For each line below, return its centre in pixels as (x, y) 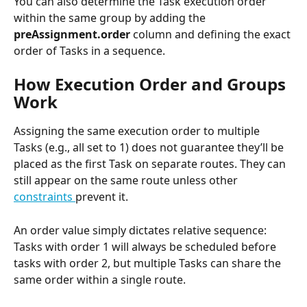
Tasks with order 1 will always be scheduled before (146, 246)
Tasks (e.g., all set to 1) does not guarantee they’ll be (150, 148)
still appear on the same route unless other (127, 181)
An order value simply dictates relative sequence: (142, 230)
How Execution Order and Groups (152, 84)
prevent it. (102, 197)
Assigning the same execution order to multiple (138, 131)
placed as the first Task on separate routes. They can (151, 164)
